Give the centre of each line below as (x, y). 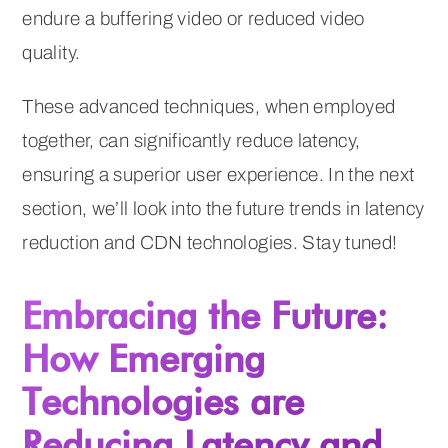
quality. (51, 52)
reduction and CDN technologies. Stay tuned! (210, 242)
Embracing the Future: (205, 315)
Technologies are (163, 401)
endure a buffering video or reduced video (193, 18)
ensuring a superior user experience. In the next (218, 174)
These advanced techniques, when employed (209, 106)
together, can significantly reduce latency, (191, 140)
